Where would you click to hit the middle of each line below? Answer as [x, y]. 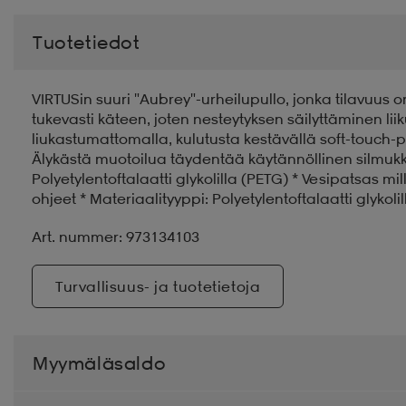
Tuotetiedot [87, 42]
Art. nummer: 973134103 [116, 236]
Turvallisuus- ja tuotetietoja [158, 286]
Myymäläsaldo [100, 362]
